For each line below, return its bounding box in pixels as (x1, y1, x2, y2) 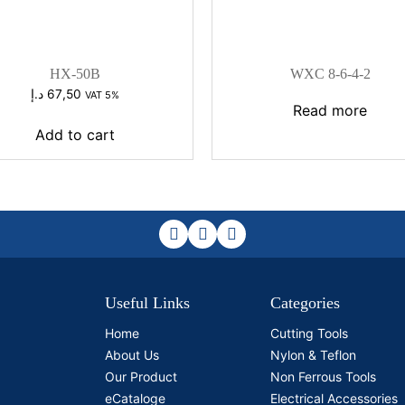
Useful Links (105, 293, 191, 312)
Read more (293, 100, 368, 119)
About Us (105, 346, 160, 363)
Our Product (105, 368, 178, 384)
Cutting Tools (270, 325, 349, 341)
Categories (270, 293, 341, 312)
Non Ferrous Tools (270, 368, 377, 384)
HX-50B (49, 65, 100, 81)
